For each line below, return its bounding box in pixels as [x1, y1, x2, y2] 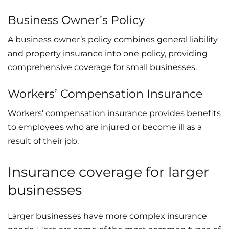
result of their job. [8, 135, 79, 146]
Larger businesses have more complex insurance [8, 211, 207, 221]
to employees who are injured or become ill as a [8, 122, 202, 132]
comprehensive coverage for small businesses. [8, 62, 197, 72]
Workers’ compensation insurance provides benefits [8, 108, 221, 118]
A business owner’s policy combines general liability [8, 34, 218, 44]
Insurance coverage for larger [8, 163, 209, 180]
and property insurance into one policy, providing [8, 48, 208, 58]
